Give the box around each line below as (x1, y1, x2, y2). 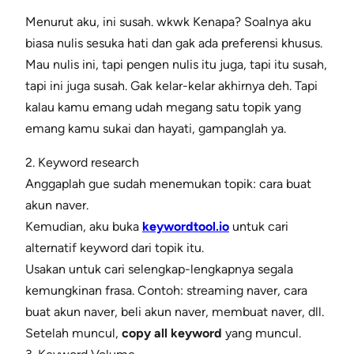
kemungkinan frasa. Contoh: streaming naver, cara (25, 283, 307, 299)
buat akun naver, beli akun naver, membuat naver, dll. (25, 304, 324, 320)
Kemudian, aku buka (25, 219, 142, 235)
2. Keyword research (25, 155, 139, 171)
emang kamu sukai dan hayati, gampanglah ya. (25, 121, 286, 137)
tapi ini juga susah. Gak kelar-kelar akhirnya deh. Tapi (25, 78, 318, 94)
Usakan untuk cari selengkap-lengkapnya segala (25, 262, 293, 277)
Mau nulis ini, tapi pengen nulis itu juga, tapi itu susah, (25, 57, 327, 73)
